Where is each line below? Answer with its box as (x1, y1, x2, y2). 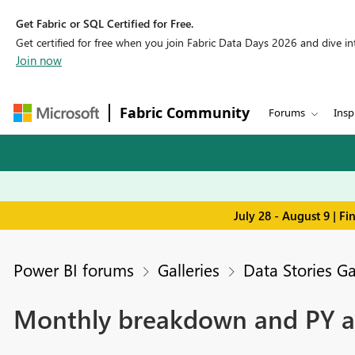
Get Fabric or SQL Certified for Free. (16, 16, 193, 31)
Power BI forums (13, 258, 134, 281)
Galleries (157, 258, 219, 281)
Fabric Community (120, 103, 250, 122)
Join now (16, 52, 62, 68)
